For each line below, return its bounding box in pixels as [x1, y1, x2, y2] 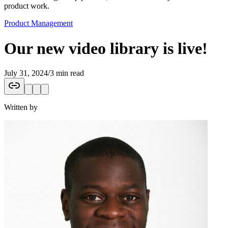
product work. [4, 2, 49, 11]
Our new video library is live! [4, 39, 208, 58]
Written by [4, 102, 38, 111]
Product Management [4, 19, 73, 28]
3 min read [50, 68, 84, 77]
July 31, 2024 [4, 68, 48, 77]
